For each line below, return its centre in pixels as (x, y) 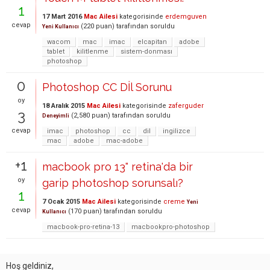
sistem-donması (146, 51)
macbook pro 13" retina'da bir (118, 166)
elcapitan (152, 42)
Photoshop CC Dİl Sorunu (107, 87)
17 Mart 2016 (62, 16)
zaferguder (186, 105)
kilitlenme (93, 51)
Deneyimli (56, 115)
